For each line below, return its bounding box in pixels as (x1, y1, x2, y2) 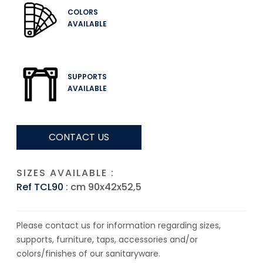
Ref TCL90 (16, 180, 63, 194)
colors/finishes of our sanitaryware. (16, 247, 160, 259)
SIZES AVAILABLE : (16, 166, 114, 180)
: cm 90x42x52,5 (63, 180, 141, 194)
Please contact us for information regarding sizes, (16, 219, 221, 231)
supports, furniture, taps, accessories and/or (16, 233, 198, 245)
